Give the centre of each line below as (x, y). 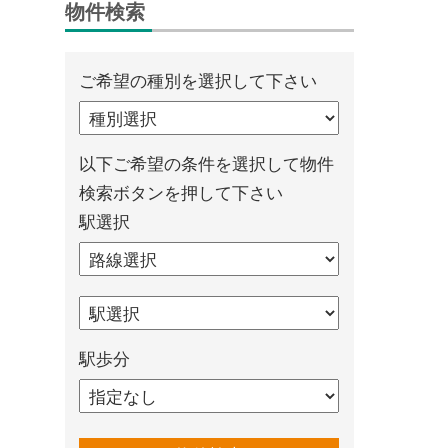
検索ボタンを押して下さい (181, 192)
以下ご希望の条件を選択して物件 (207, 163)
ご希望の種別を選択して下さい (198, 80)
